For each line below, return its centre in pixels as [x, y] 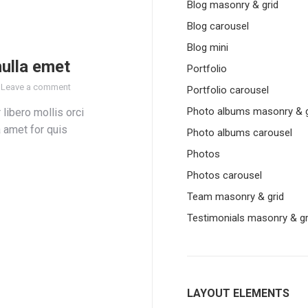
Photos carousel [224, 175]
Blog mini [208, 47]
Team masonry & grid [235, 197]
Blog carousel [218, 26]
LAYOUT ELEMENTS [238, 293]
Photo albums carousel [240, 133]
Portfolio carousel [228, 90]
